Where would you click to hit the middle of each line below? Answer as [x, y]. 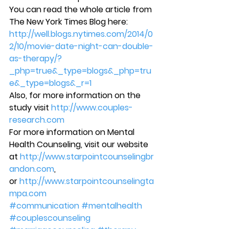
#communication [44, 206]
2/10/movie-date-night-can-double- [81, 47]
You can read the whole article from [82, 10]
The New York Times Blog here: [70, 22]
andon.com [32, 169]
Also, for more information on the [76, 96]
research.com [37, 120]
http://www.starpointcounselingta [87, 181]
